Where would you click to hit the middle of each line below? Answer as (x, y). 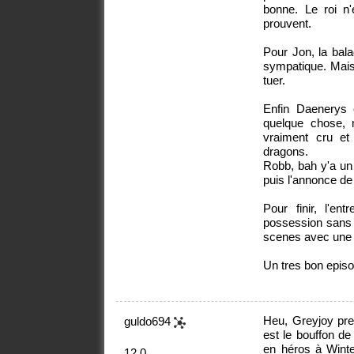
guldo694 (149, 322)
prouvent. (288, 24)
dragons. (286, 152)
